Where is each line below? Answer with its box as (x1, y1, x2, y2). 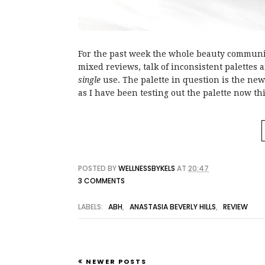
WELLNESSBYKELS (118, 163, 175, 173)
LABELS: (78, 202, 105, 212)
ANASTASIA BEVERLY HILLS (130, 202, 216, 212)
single (78, 75, 101, 85)
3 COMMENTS (78, 176, 125, 186)
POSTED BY (78, 163, 118, 173)
